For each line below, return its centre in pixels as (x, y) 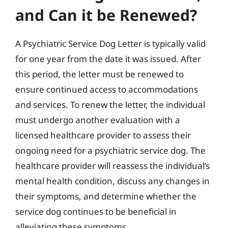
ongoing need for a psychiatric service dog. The (110, 150)
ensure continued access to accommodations (107, 89)
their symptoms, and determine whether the (106, 196)
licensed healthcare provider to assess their (103, 135)
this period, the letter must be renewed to (99, 74)
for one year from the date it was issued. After (108, 59)
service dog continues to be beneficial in (96, 211)
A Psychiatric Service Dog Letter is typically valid (110, 43)
